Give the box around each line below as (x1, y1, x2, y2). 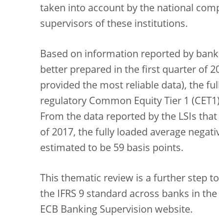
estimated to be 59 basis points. (40, 144, 183, 153)
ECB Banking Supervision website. (40, 205, 193, 215)
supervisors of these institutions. (40, 20, 188, 29)
